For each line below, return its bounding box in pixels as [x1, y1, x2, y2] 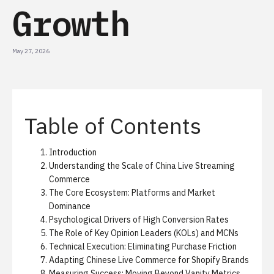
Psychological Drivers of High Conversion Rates [49, 214, 229, 225]
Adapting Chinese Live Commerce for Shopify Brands [49, 254, 249, 265]
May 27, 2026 [12, 47, 50, 55]
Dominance [49, 201, 91, 212]
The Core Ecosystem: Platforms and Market [49, 187, 215, 198]
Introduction [49, 147, 97, 158]
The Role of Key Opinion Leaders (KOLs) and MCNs [49, 228, 239, 239]
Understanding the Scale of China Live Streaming [49, 160, 235, 171]
